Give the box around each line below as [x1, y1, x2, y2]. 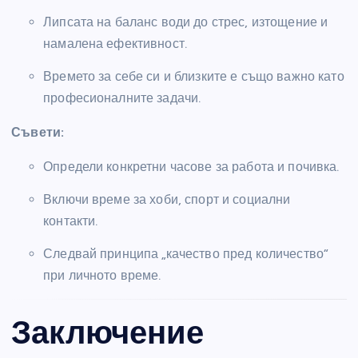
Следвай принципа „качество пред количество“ [43, 245, 329, 261]
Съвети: [11, 124, 65, 140]
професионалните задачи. [43, 89, 201, 105]
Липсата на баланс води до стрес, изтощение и [43, 14, 328, 30]
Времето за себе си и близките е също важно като [43, 68, 344, 84]
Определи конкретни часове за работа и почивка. [43, 158, 340, 174]
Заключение [11, 313, 205, 352]
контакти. [43, 213, 98, 229]
